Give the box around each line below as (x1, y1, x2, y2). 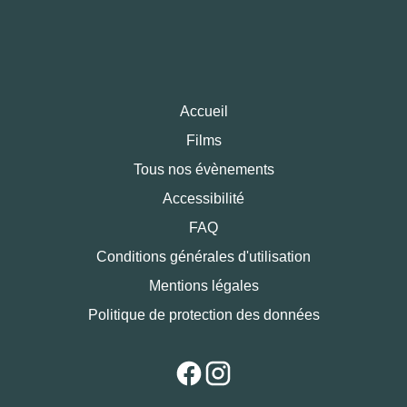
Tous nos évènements (133, 162, 274, 177)
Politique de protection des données (87, 307, 320, 323)
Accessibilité (163, 191, 244, 206)
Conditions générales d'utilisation (96, 249, 311, 264)
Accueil (179, 104, 228, 119)
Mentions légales (148, 278, 259, 293)
